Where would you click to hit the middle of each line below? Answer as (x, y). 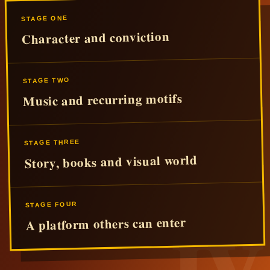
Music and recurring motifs (102, 99)
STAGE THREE (52, 142)
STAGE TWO (46, 80)
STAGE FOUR (51, 204)
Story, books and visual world (111, 161)
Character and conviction (96, 37)
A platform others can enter (106, 223)
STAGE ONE (45, 18)
